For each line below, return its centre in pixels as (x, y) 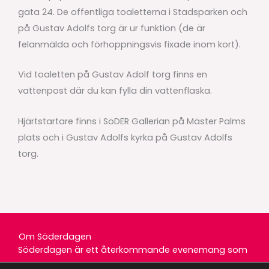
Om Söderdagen (55, 237)
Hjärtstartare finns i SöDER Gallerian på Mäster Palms (132, 121)
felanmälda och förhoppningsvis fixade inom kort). (131, 45)
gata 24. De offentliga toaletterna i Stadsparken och (133, 12)
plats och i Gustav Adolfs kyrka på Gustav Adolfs (125, 137)
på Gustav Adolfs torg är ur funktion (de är (112, 29)
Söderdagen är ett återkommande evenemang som (133, 250)
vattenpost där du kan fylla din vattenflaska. (116, 91)
